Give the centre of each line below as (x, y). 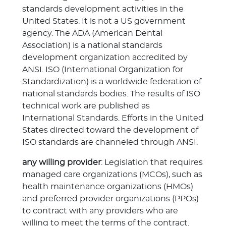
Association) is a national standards (92, 45)
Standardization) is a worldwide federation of (112, 82)
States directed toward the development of (110, 130)
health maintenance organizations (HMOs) (108, 187)
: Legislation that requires (152, 162)
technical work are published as (86, 106)
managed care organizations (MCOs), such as (112, 175)
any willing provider (62, 162)
